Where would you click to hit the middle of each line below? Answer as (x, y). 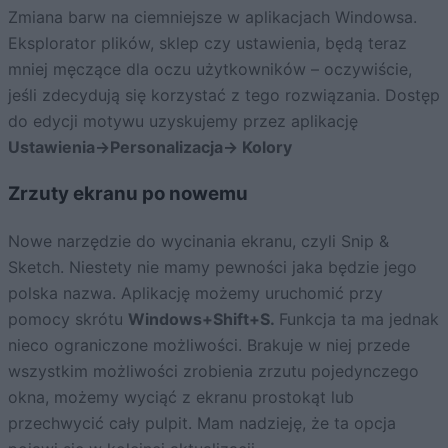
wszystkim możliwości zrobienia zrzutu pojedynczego (213, 371)
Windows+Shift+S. (203, 319)
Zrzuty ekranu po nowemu (128, 194)
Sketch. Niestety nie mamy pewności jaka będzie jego (212, 267)
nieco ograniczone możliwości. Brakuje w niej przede (209, 345)
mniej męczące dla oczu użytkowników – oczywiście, (210, 68)
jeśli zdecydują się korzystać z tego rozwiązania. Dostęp (224, 94)
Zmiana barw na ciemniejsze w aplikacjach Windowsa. (212, 16)
